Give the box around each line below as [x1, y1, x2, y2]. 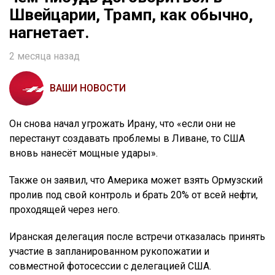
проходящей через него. [9, 203, 120, 215]
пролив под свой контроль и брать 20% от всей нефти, [9, 188, 258, 201]
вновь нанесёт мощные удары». [9, 147, 158, 159]
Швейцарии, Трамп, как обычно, [9, 5, 253, 24]
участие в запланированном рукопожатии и [9, 245, 209, 257]
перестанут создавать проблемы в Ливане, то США [9, 132, 245, 144]
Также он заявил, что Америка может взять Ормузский [9, 174, 263, 186]
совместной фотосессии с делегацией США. [9, 260, 211, 272]
